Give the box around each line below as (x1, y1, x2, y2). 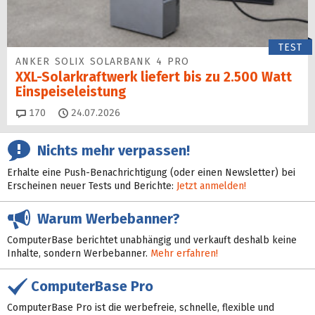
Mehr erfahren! (150, 247, 218, 260)
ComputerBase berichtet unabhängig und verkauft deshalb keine (7, 234, 297, 247)
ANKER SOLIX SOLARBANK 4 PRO (15, 56, 189, 68)
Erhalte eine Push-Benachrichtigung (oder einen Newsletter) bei (7, 167, 295, 179)
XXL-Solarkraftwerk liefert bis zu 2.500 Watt (15, 69, 292, 86)
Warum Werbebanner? (30, 210, 180, 228)
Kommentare (45, 106, 103, 119)
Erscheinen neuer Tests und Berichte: (7, 180, 176, 193)
